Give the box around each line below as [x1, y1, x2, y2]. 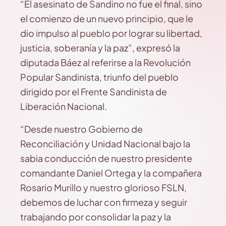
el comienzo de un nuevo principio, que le [20, 13, 193, 24]
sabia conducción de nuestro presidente [20, 152, 192, 164]
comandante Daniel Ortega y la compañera [20, 167, 202, 179]
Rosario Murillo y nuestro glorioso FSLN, [20, 182, 187, 193]
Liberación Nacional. [20, 100, 107, 112]
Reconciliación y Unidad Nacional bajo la [20, 138, 190, 149]
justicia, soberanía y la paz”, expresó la [20, 42, 180, 53]
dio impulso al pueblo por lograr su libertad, [20, 27, 202, 39]
